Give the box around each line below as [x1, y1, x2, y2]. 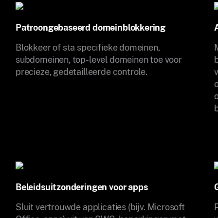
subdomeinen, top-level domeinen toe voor [16, 54, 182, 65]
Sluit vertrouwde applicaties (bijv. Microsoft [16, 201, 185, 212]
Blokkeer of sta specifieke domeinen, [16, 42, 160, 53]
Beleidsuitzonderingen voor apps [16, 182, 148, 192]
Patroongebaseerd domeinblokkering [16, 22, 166, 33]
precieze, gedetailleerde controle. [16, 66, 147, 77]
